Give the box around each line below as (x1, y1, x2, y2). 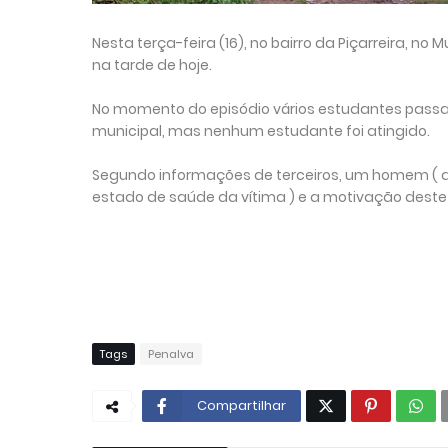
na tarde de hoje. (92, 55, 212, 76)
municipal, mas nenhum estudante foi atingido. (92, 121, 430, 142)
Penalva (148, 346, 194, 363)
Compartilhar (197, 396, 286, 416)
